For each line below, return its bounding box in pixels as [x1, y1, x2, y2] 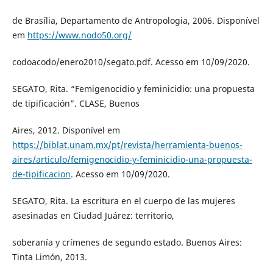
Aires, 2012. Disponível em [12, 124, 120, 136]
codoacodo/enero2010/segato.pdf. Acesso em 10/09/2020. [12, 55, 250, 68]
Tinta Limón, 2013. [12, 250, 87, 263]
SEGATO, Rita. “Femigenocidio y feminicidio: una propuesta [12, 82, 255, 94]
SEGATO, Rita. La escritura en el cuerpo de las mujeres [12, 194, 235, 207]
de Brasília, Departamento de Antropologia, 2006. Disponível [12, 14, 260, 26]
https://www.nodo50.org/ [27, 29, 132, 41]
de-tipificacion [12, 168, 71, 180]
